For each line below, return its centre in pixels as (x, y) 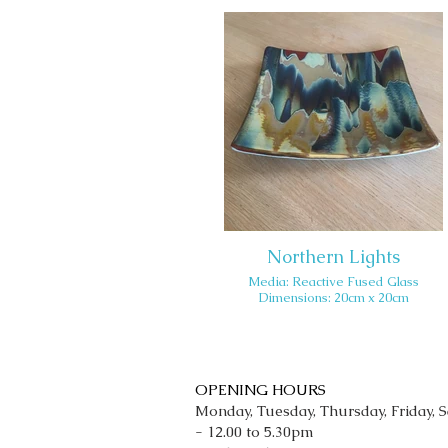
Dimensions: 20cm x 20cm (333, 297)
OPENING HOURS (260, 389)
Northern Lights (333, 256)
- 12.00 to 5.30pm (254, 431)
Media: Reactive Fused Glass (333, 281)
